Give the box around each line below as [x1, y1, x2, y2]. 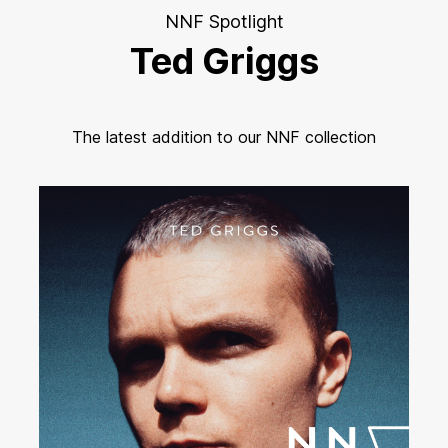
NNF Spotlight [164, 11, 284, 32]
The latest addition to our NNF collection [72, 127, 376, 147]
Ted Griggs [129, 39, 319, 83]
